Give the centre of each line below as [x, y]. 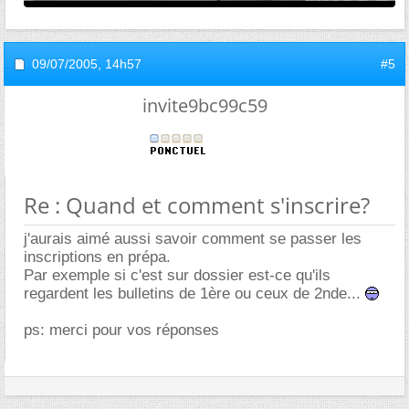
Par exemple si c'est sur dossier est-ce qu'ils [177, 275]
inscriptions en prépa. [97, 257]
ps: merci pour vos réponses [121, 330]
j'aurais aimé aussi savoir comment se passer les [193, 238]
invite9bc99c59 [204, 105]
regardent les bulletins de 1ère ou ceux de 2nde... [194, 293]
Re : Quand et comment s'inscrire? [197, 204]
